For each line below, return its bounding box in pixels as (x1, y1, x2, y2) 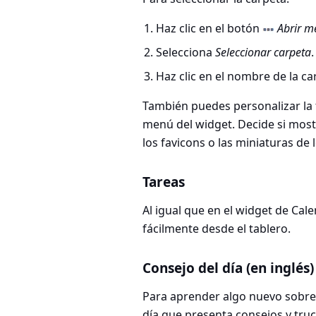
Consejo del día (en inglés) (142, 259, 314, 278)
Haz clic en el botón (156, 20, 263, 37)
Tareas (142, 173, 185, 192)
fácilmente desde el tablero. (142, 221, 291, 237)
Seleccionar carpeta (215, 44, 312, 61)
